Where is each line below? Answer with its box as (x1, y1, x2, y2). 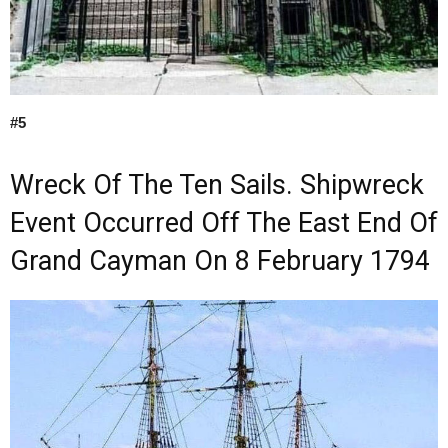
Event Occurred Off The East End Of (10, 206, 438, 239)
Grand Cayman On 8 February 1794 (10, 244, 430, 277)
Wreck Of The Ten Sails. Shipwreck (10, 168, 424, 201)
